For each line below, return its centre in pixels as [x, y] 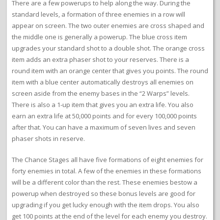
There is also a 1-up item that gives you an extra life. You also [103, 105]
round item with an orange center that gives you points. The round [110, 71]
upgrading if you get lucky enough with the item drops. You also [106, 205]
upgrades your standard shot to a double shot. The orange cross [108, 48]
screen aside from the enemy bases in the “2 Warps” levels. [101, 94]
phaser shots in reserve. [48, 139]
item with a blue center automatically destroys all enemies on [103, 82]
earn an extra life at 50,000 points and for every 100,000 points [104, 116]
